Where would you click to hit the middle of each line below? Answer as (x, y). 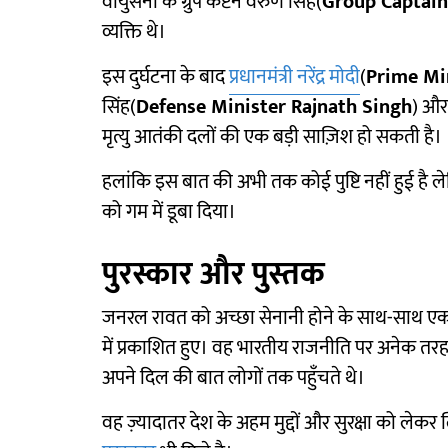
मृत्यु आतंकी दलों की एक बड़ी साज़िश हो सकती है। (272, 137)
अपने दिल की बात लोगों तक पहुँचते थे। (233, 378)
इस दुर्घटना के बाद (165, 77)
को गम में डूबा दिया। (169, 212)
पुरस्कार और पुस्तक (213, 275)
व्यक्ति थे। (134, 32)
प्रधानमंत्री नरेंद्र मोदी (294, 77)
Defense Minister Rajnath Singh (274, 107)
